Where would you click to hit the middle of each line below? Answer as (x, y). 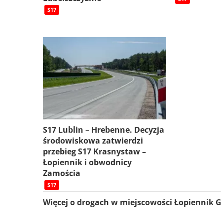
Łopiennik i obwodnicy (87, 162)
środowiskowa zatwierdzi (93, 141)
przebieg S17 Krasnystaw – (94, 151)
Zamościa (62, 173)
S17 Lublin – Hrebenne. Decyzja (104, 130)
